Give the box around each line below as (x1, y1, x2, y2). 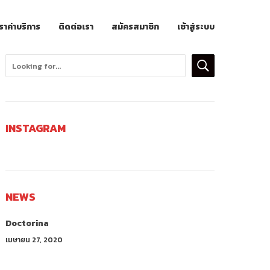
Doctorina (5, 217, 49, 230)
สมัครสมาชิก (111, 20, 159, 33)
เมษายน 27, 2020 (5, 234, 63, 245)
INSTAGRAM (5, 120, 66, 136)
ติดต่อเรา (58, 20, 93, 33)
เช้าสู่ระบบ (177, 20, 215, 33)
